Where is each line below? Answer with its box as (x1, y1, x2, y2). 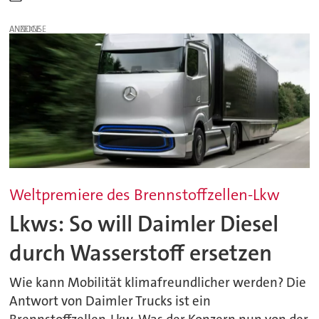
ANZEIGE (9, 23, 41, 35)
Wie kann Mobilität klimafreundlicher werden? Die (9, 274, 307, 292)
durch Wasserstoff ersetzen (9, 238, 273, 268)
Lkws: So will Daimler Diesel (9, 209, 279, 239)
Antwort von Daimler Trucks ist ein (9, 293, 211, 310)
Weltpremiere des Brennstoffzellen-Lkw (9, 184, 281, 206)
